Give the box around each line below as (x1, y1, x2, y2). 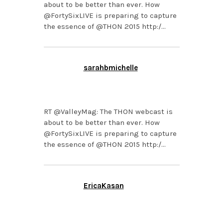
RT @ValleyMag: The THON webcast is (43, 107, 173, 116)
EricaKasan (83, 181, 124, 191)
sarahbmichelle (83, 63, 138, 73)
